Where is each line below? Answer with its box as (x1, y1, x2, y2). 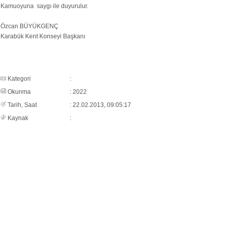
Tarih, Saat (6, 101, 37, 108)
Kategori (6, 75, 31, 82)
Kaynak (6, 115, 28, 122)
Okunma (6, 88, 31, 95)
